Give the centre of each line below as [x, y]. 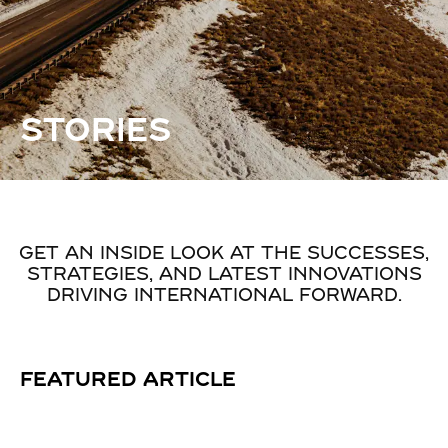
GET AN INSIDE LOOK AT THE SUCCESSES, [224, 253]
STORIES [95, 131]
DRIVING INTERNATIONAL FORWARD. [224, 295]
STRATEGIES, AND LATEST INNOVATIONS [224, 274]
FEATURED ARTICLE [128, 380]
